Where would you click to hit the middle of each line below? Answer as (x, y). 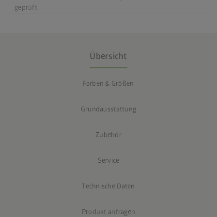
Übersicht (108, 56)
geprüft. (27, 7)
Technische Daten (108, 186)
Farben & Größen (108, 83)
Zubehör (108, 135)
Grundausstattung (108, 109)
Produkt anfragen (108, 212)
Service (108, 160)
